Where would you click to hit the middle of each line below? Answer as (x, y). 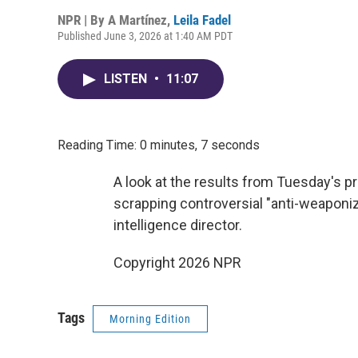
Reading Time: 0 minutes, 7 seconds (159, 145)
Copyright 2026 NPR (177, 263)
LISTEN (127, 79)
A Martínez (137, 20)
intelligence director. (178, 225)
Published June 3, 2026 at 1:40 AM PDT (145, 36)
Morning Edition (150, 319)
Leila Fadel (202, 20)
